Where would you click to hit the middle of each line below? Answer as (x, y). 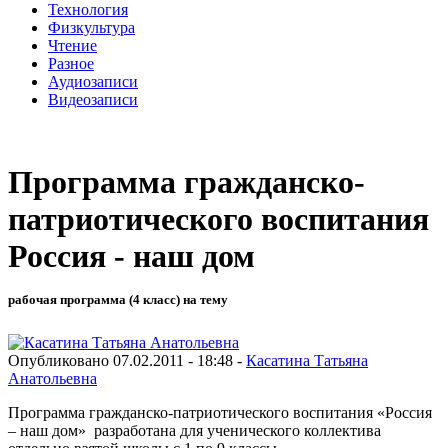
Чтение (72, 45)
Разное (71, 63)
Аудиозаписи (93, 81)
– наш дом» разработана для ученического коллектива (194, 430)
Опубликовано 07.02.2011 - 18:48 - (127, 360)
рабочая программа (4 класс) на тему (118, 300)
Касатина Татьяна (307, 360)
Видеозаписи (93, 99)
